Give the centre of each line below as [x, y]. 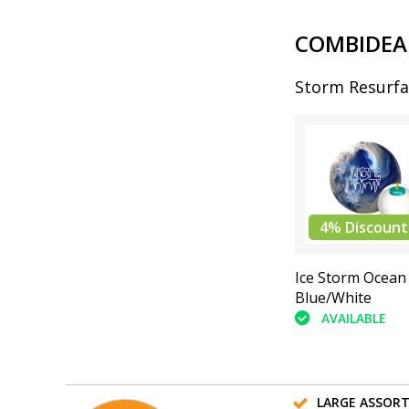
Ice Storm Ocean [350, 278]
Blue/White [333, 298]
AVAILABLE [353, 318]
